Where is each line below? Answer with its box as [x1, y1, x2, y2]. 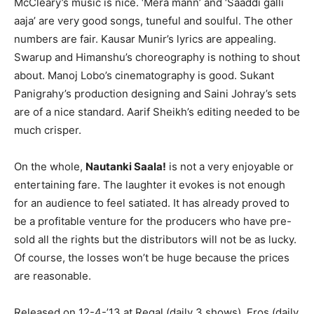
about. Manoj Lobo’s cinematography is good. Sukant [14, 69, 274, 82]
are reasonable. [14, 269, 91, 282]
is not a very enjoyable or [166, 160, 294, 173]
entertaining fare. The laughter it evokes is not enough [14, 178, 285, 191]
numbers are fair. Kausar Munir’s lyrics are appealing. [14, 32, 276, 46]
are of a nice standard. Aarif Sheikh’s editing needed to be [14, 105, 300, 118]
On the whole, [14, 160, 86, 173]
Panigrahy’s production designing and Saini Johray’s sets [14, 87, 296, 100]
